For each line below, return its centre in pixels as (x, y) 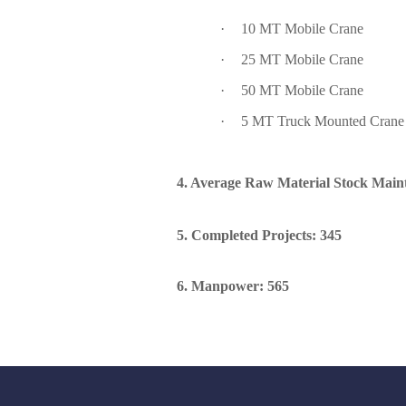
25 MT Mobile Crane (303, 59)
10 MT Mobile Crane (303, 29)
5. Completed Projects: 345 (260, 235)
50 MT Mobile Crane (303, 90)
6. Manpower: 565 (233, 286)
